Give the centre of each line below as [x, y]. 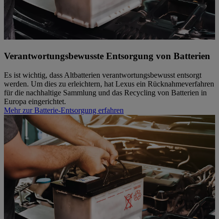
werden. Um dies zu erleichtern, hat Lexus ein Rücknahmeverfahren [109, 84]
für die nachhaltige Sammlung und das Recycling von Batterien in [105, 92]
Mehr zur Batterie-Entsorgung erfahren [64, 110]
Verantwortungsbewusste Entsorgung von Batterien [107, 56]
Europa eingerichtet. [35, 101]
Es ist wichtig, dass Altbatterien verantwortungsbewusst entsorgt [103, 75]
